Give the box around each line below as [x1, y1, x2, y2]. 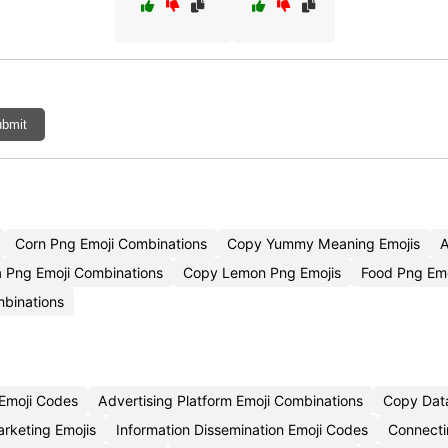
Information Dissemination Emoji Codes [116, 421, 368, 438]
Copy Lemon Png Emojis [183, 264, 341, 281]
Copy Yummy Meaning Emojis [227, 235, 420, 252]
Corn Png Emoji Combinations [15, 235, 207, 252]
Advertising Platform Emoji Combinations [98, 392, 363, 409]
